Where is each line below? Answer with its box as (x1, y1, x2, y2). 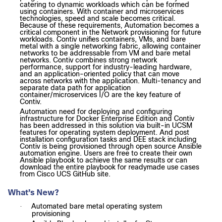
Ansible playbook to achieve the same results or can (20, 156, 187, 164)
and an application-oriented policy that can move (20, 69, 179, 78)
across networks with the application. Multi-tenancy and (20, 76, 201, 85)
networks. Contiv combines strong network (20, 55, 157, 64)
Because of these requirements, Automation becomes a (20, 21, 199, 29)
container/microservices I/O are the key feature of (20, 90, 181, 99)
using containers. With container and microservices (20, 7, 184, 15)
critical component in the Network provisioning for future (20, 28, 201, 36)
